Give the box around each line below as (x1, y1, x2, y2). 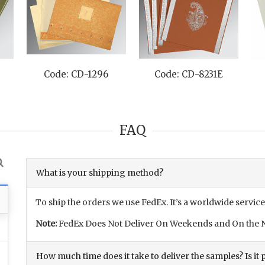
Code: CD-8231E (154, 69, 223, 80)
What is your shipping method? (36, 167, 163, 179)
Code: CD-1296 (44, 69, 109, 80)
